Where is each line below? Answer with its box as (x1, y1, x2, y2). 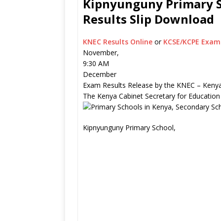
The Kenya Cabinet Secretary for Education (83, 91, 220, 101)
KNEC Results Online (83, 37, 154, 46)
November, (83, 48, 119, 57)
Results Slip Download (83, 11, 214, 27)
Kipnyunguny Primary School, (83, 123, 176, 132)
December (83, 70, 116, 79)
